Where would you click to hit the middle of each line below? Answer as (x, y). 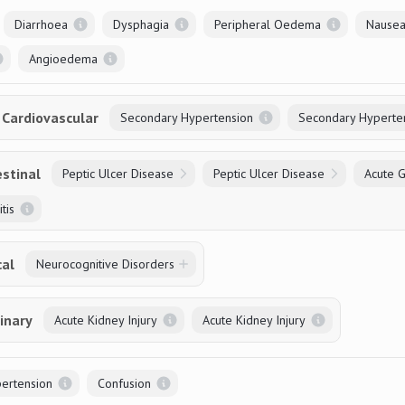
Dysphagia (141, 24)
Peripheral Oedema (268, 24)
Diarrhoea (41, 24)
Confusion (124, 383)
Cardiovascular (50, 118)
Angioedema (63, 59)
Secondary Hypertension (187, 118)
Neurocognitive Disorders (105, 264)
